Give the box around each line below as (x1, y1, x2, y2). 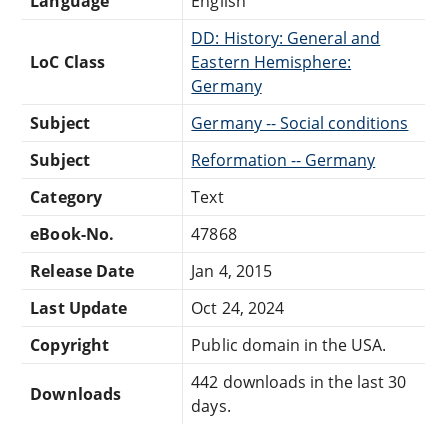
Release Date (30, 259, 134, 282)
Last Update (30, 296, 127, 319)
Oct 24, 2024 (191, 296, 284, 319)
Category (30, 185, 102, 208)
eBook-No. (30, 222, 114, 245)
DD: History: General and (191, 26, 381, 49)
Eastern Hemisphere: (191, 50, 352, 73)
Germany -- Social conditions (191, 111, 409, 134)
